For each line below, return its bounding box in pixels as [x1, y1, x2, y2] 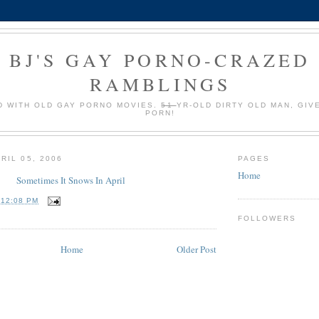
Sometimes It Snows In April [16, 173, 125, 187]
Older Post [177, 243, 216, 256]
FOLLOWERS [238, 214, 297, 222]
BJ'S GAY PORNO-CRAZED [9, 48, 311, 72]
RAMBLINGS [89, 72, 231, 96]
